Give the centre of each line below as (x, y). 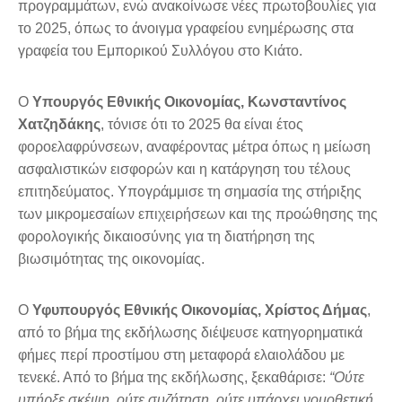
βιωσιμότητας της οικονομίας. (111, 259)
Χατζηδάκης (59, 125)
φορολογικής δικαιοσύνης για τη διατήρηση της (166, 237)
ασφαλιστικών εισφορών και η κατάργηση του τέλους (184, 170)
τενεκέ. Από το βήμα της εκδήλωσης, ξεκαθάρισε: (174, 378)
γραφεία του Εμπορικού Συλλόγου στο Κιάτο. (160, 51)
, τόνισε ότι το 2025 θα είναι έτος (202, 125)
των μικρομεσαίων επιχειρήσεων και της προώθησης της (198, 214)
